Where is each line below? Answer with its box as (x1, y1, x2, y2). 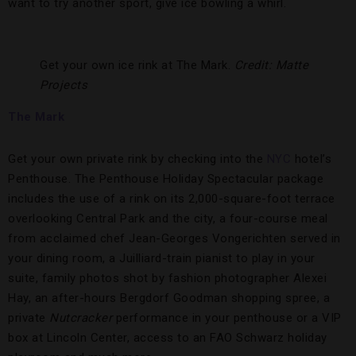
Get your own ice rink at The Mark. (40, 58, 234, 72)
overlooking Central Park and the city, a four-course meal (8, 211, 328, 226)
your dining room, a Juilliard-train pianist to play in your (8, 251, 315, 265)
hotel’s (291, 152, 331, 166)
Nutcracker (49, 311, 116, 325)
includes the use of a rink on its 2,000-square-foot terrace (8, 192, 335, 206)
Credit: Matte (234, 58, 308, 72)
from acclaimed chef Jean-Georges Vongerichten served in (8, 231, 341, 246)
